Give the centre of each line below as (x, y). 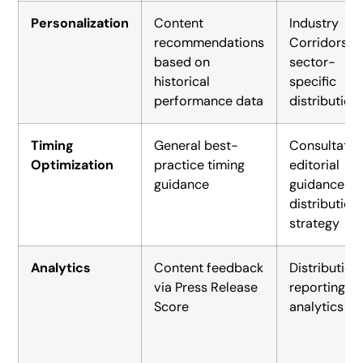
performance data (209, 100)
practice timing (200, 164)
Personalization (80, 23)
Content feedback (209, 267)
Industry (314, 23)
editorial (315, 164)
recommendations (209, 42)
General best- (196, 145)
